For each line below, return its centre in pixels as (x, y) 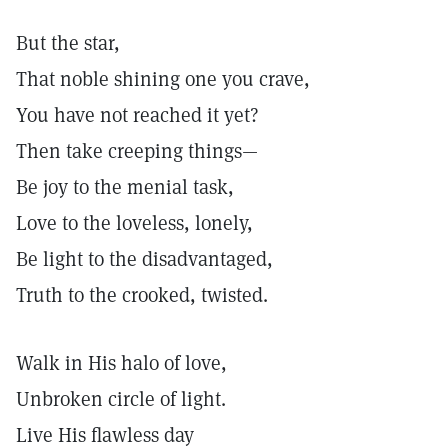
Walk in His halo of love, (121, 363)
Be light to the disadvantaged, (144, 259)
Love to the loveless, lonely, (134, 223)
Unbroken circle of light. (121, 399)
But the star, (68, 43)
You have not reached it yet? (137, 115)
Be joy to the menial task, (125, 187)
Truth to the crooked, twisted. (142, 295)
